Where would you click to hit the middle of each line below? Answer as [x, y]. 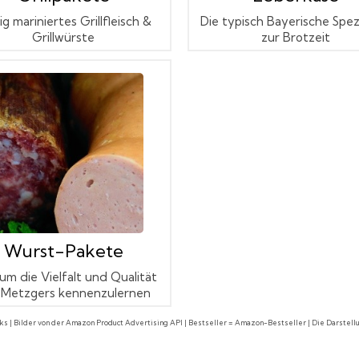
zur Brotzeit [296, 37]
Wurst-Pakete [63, 250]
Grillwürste [63, 37]
